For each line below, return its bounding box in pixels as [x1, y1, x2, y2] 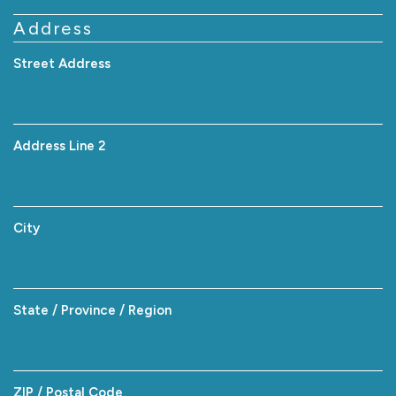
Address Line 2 [13, 137, 106, 154]
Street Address [13, 55, 110, 72]
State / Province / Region [13, 301, 171, 318]
